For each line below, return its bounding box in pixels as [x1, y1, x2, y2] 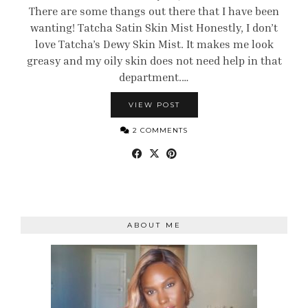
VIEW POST [128, 100, 180, 109]
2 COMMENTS [130, 126, 188, 135]
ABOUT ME [126, 221, 181, 230]
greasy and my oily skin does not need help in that [26, 54, 282, 67]
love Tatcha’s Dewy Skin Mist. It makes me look [34, 37, 274, 51]
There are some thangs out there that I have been [29, 4, 279, 18]
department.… [119, 70, 189, 84]
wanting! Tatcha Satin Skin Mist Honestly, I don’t [30, 21, 278, 34]
